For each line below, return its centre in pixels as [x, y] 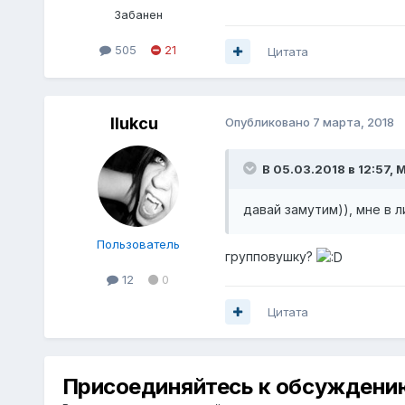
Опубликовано [268, 122]
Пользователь [138, 244]
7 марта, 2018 [353, 122]
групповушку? [270, 256]
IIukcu [135, 123]
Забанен [138, 15]
